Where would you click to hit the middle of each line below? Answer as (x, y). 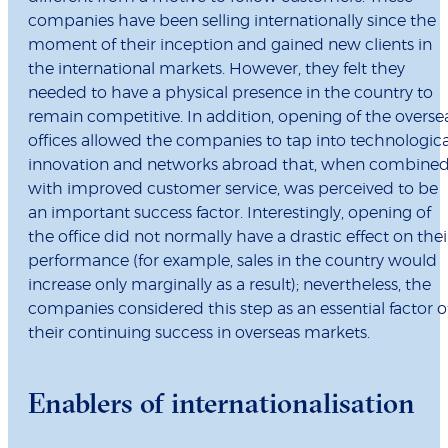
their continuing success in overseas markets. (199, 333)
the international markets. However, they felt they (216, 69)
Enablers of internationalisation (221, 403)
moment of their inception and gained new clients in (230, 45)
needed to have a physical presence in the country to (230, 93)
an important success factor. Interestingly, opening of (229, 213)
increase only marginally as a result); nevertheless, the (229, 285)
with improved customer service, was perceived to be (233, 189)
